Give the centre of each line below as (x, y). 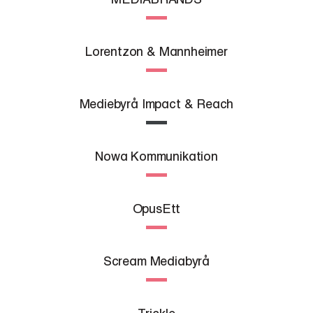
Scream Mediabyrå (156, 261)
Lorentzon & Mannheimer (156, 51)
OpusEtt (156, 208)
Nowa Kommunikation (156, 156)
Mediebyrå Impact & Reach (156, 103)
